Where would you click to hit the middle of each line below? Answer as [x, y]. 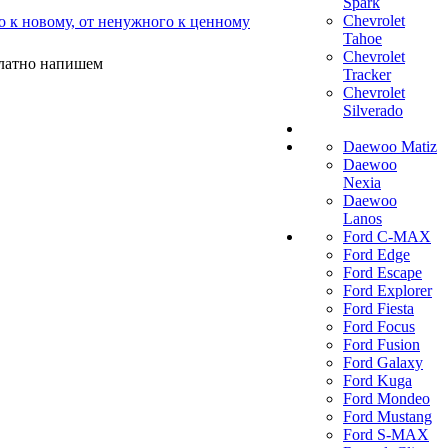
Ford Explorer [387, 290]
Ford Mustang [387, 416]
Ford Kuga [377, 380]
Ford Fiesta [378, 308]
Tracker [367, 74]
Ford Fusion [381, 344]
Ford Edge [376, 254]
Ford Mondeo [386, 398]
